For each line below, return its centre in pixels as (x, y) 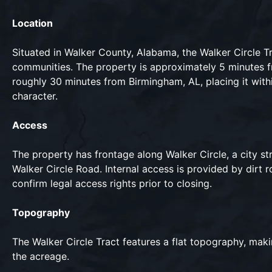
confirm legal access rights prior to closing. (112, 183)
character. (36, 96)
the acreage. (42, 256)
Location (32, 23)
